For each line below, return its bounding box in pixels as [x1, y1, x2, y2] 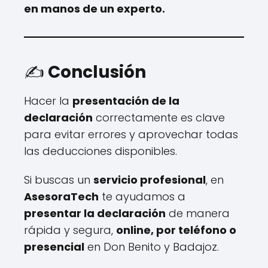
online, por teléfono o [116, 222, 236, 237]
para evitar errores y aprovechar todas [24, 126, 238, 142]
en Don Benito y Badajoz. [84, 239, 219, 254]
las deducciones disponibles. [24, 143, 177, 159]
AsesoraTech [24, 188, 99, 204]
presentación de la [72, 93, 179, 108]
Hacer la [24, 93, 72, 108]
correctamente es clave [93, 109, 225, 125]
